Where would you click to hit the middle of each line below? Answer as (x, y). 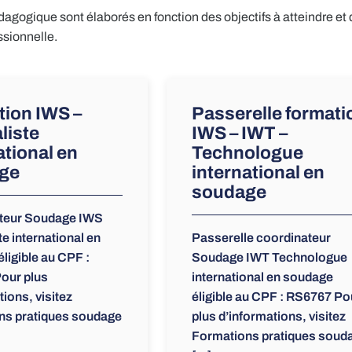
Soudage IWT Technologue (269, 258)
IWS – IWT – (239, 134)
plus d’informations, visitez (268, 317)
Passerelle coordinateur (261, 238)
